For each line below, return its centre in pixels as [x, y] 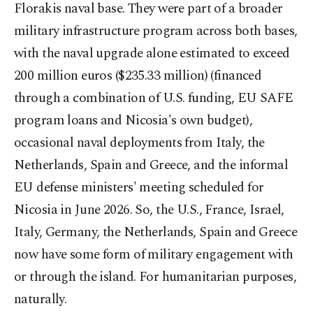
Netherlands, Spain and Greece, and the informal [151, 166]
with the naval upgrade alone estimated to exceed [152, 54]
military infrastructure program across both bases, [156, 31]
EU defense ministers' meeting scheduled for [139, 188]
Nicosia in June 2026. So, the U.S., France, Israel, [149, 210]
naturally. [41, 300]
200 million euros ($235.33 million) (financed [138, 76]
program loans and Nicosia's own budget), [133, 121]
